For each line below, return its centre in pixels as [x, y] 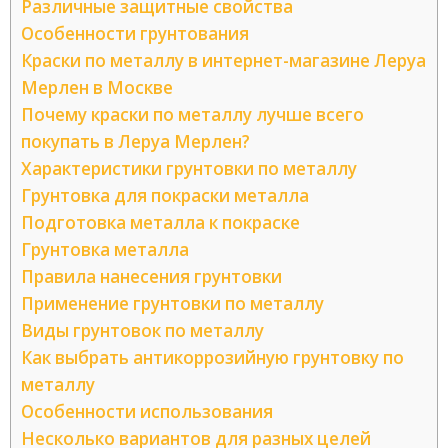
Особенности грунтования [135, 34]
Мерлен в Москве [97, 88]
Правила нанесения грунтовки [151, 277]
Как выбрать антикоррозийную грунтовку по [212, 358]
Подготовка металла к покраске [160, 223]
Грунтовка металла [105, 250]
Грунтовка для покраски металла [165, 196]
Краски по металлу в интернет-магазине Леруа [223, 61]
